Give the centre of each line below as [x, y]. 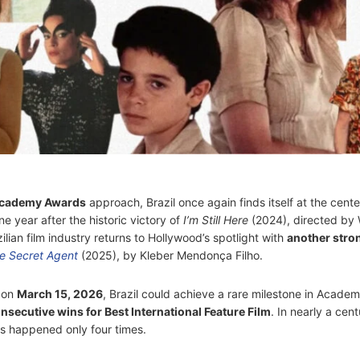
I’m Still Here [215, 220]
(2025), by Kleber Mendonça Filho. [170, 256]
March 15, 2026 [59, 294]
